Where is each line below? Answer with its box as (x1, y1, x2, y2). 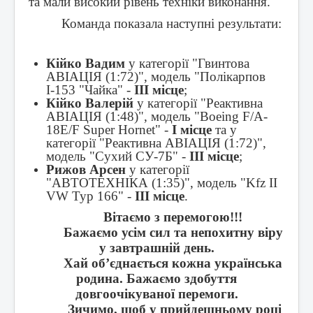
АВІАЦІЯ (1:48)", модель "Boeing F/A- (46, 109, 268, 124)
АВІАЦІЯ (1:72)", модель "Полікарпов (46, 69, 265, 85)
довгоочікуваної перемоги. (75, 286, 238, 302)
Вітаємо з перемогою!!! (103, 210, 243, 225)
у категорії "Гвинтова (125, 56, 249, 71)
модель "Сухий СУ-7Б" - (46, 149, 189, 164)
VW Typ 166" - (46, 189, 135, 204)
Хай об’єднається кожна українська (64, 256, 283, 271)
